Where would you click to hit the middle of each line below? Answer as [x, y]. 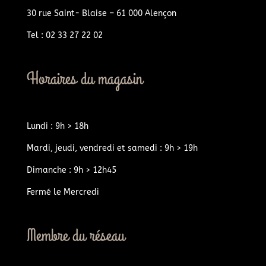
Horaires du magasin [84, 79]
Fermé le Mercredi [63, 192]
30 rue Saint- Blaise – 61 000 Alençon [101, 13]
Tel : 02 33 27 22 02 [64, 35]
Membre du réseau [75, 235]
